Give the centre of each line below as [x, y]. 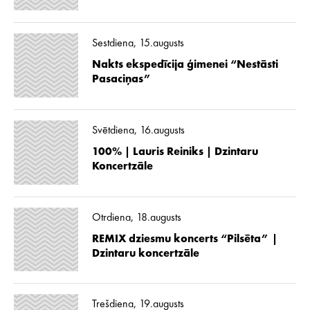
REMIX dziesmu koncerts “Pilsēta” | [184, 239]
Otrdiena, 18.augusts [136, 218]
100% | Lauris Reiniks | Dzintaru [175, 153]
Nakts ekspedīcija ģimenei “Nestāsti [185, 65]
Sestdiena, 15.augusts [138, 44]
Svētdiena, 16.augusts [138, 131]
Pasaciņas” [121, 80]
